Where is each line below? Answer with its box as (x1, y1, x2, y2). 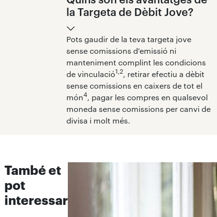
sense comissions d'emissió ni (66, 46, 176, 55)
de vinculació (66, 69, 115, 78)
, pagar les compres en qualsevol (87, 92, 208, 102)
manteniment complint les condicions (66, 57, 206, 67)
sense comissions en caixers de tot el (66, 80, 202, 90)
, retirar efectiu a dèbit (123, 69, 204, 78)
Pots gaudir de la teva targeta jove (66, 34, 191, 44)
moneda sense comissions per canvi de (66, 104, 211, 113)
